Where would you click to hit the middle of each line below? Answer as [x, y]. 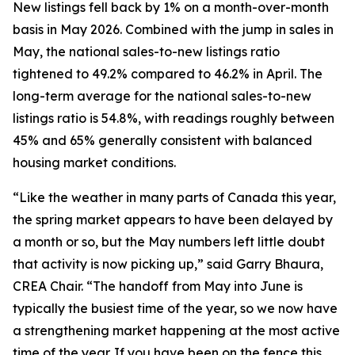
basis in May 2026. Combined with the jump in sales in [173, 29]
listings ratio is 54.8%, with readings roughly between [174, 118]
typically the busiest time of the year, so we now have [175, 308]
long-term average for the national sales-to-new [162, 96]
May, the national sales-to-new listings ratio [146, 52]
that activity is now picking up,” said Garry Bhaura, [168, 264]
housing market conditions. [94, 162]
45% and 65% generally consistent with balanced [162, 140]
